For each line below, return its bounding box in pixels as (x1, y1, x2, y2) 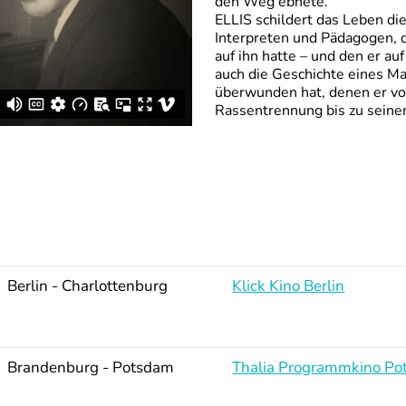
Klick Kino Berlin (232, 275, 345, 296)
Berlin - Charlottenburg (7, 275, 168, 296)
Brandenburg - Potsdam (7, 356, 174, 378)
